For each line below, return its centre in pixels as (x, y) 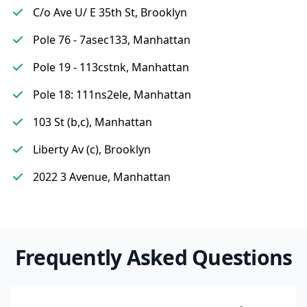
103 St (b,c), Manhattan (93, 122)
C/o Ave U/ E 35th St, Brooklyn (110, 12)
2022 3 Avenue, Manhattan (102, 177)
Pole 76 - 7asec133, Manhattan (112, 40)
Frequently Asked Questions (153, 257)
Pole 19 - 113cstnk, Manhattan (111, 67)
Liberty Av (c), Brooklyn (92, 149)
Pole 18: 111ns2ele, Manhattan (112, 95)
